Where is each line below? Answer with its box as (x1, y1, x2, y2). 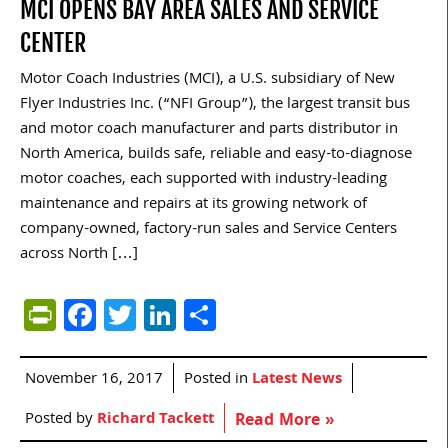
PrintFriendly (56, 288, 234, 340)
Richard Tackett (97, 406, 214, 433)
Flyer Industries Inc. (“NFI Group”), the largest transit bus (20, 91, 410, 118)
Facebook (96, 288, 229, 340)
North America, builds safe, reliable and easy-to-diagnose (20, 141, 412, 168)
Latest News (252, 366, 342, 393)
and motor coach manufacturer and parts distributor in (20, 116, 398, 143)
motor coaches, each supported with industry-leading (20, 166, 387, 193)
